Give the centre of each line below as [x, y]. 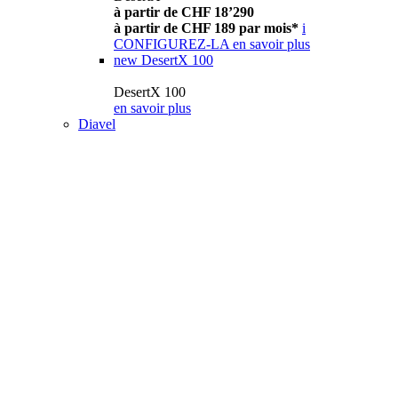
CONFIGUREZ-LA [171, 44]
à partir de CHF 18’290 [184, 12]
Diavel [97, 124]
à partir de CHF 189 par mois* [206, 28]
